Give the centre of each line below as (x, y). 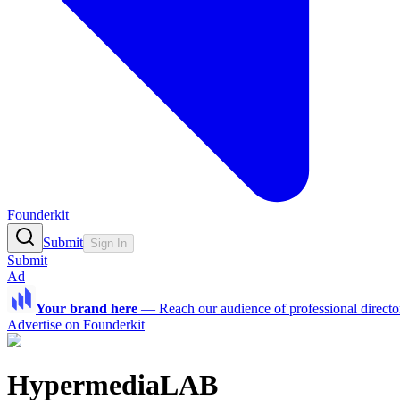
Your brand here (87, 309)
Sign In (108, 244)
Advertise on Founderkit (76, 325)
